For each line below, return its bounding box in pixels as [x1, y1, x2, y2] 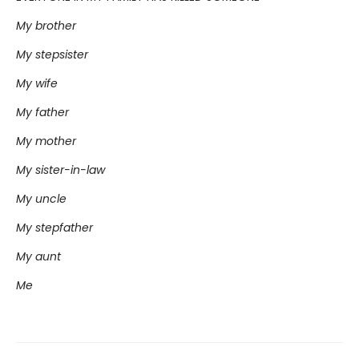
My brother [16, 17, 76, 34]
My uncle [16, 190, 67, 207]
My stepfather [16, 219, 93, 236]
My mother [16, 132, 76, 149]
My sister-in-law [16, 161, 105, 178]
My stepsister [16, 46, 88, 63]
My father [16, 103, 69, 120]
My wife [16, 75, 58, 91]
